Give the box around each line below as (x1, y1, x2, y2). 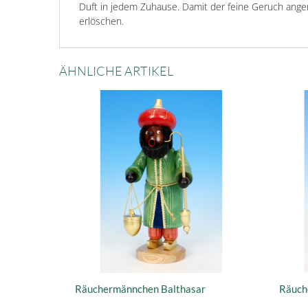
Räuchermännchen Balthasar (75, 283, 206, 296)
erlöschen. (79, 14, 124, 27)
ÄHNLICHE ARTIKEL (59, 63, 173, 78)
